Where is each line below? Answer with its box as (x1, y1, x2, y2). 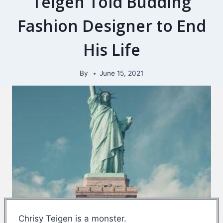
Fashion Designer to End (17, 14, 206, 36)
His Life (83, 38, 140, 60)
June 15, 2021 (100, 69, 144, 78)
